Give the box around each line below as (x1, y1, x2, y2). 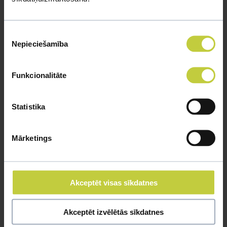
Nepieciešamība (12, 39, 68, 48)
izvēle (4, 41, 23, 50)
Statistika (12, 102, 45, 110)
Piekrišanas (4, 29, 44, 37)
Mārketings (12, 133, 52, 142)
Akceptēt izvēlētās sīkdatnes (63, 207, 164, 216)
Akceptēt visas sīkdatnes (69, 178, 158, 186)
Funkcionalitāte (12, 70, 67, 79)
